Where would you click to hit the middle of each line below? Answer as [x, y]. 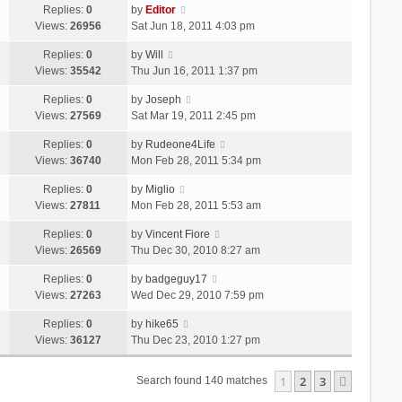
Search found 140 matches [204, 380]
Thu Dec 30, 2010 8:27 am [195, 250]
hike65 [162, 323]
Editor [160, 9]
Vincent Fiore [177, 234]
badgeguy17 [176, 279]
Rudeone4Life [180, 144]
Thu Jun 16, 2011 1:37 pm [194, 70]
